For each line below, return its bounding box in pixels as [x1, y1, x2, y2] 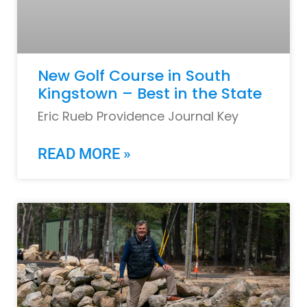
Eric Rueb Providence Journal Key [38, 108, 238, 125]
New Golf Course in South [38, 65, 231, 86]
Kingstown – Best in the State [38, 83, 262, 104]
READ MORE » [38, 145, 131, 162]
